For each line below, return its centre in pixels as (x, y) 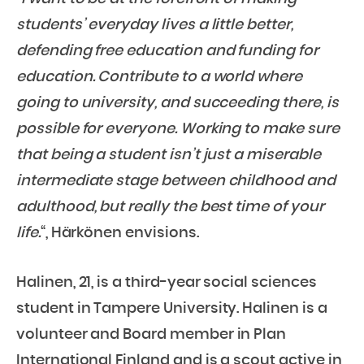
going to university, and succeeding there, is (178, 103)
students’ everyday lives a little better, (155, 25)
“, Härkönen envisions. (119, 233)
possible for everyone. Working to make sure (178, 129)
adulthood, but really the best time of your (170, 207)
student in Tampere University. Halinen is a (172, 308)
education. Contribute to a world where (159, 77)
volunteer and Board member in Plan (152, 334)
